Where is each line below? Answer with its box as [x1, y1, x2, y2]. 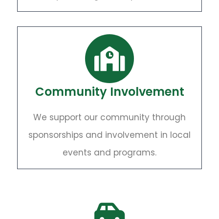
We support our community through [33, 111, 186, 123]
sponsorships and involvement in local [28, 129, 191, 141]
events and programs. [63, 147, 156, 158]
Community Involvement [35, 84, 184, 100]
